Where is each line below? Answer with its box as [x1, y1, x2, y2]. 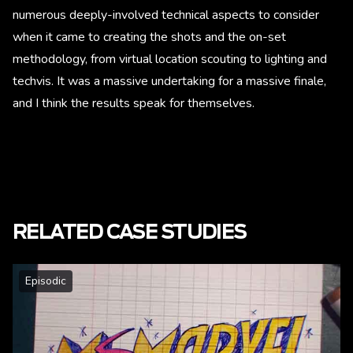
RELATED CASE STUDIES [13, 224, 247, 243]
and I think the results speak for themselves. [13, 95, 255, 113]
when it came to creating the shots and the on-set [13, 28, 286, 46]
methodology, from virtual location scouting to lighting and [13, 50, 327, 69]
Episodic [25, 273, 66, 289]
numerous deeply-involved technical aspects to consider [13, 6, 319, 24]
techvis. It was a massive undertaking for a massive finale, [13, 72, 326, 91]
